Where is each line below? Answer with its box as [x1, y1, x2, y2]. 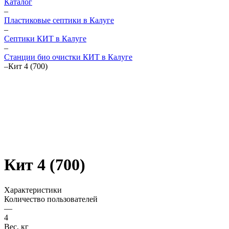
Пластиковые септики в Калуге [4, 16, 114, 25]
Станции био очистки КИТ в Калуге [4, 53, 132, 61]
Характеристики [4, 185, 62, 194]
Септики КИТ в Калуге [4, 34, 86, 43]
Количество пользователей [4, 194, 98, 203]
